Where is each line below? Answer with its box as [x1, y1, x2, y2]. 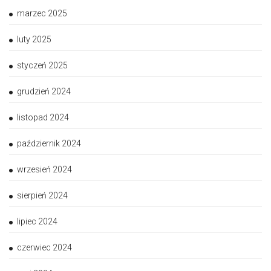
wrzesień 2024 [17, 165, 72, 175]
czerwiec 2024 [17, 243, 72, 253]
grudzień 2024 [17, 87, 71, 97]
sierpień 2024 [17, 191, 68, 201]
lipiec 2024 [17, 217, 57, 227]
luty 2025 [17, 34, 51, 45]
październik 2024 [17, 139, 81, 149]
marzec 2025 [17, 8, 67, 19]
